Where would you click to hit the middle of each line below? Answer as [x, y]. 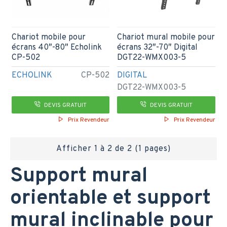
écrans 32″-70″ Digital [158, 48]
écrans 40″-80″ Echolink [56, 48]
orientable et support [110, 198]
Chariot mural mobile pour [166, 38]
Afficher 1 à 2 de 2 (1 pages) [113, 149]
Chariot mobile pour [48, 38]
